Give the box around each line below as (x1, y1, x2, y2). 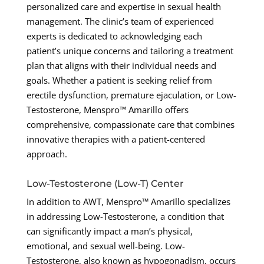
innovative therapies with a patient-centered (26, 133, 205, 146)
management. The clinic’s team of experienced (26, 15, 214, 28)
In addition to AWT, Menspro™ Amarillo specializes (26, 196, 230, 208)
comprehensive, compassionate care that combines (26, 118, 235, 131)
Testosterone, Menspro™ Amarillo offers (26, 104, 189, 116)
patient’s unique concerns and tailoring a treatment (26, 45, 233, 57)
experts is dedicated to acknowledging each (26, 30, 202, 42)
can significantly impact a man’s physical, (26, 225, 193, 237)
